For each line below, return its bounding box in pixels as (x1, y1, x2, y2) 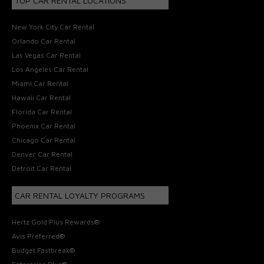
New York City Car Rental (12, 22, 95, 31)
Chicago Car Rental (12, 135, 76, 144)
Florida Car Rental (12, 107, 72, 116)
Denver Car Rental (12, 149, 73, 159)
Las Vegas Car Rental (12, 50, 81, 60)
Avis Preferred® (12, 231, 65, 240)
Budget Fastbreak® (12, 245, 75, 255)
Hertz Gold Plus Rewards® (12, 217, 100, 226)
